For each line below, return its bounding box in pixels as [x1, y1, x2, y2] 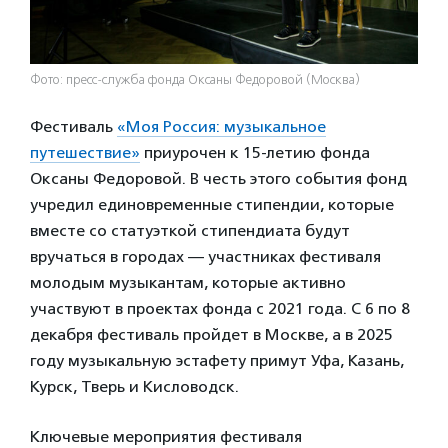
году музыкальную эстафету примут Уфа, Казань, [30, 350, 404, 370]
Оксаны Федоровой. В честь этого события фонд [30, 168, 407, 188]
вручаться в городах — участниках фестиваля [30, 246, 381, 266]
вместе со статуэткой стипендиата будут [30, 220, 350, 240]
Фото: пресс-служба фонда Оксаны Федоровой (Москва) [30, 71, 360, 88]
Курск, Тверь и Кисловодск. [30, 376, 239, 396]
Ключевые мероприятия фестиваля [30, 426, 302, 446]
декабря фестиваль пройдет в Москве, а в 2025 [30, 324, 393, 344]
